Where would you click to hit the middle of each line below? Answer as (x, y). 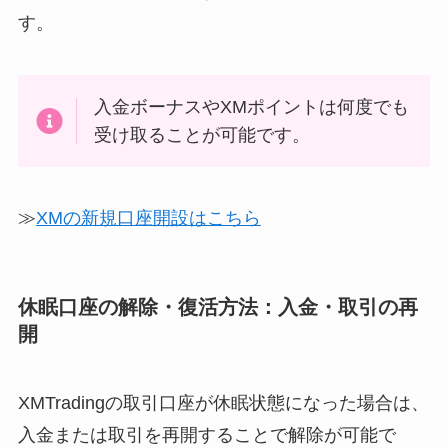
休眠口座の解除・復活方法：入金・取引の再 (217, 306)
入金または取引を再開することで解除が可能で (206, 435)
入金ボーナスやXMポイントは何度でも (252, 106)
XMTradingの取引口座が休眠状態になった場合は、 (223, 403)
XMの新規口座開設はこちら (148, 218)
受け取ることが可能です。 (202, 134)
